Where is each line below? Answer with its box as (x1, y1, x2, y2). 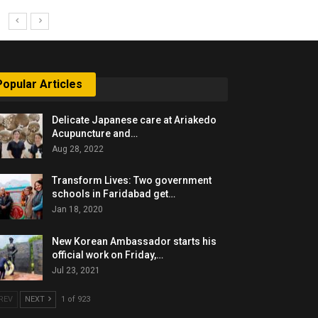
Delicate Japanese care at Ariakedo (52, 114, 217, 126)
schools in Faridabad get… (52, 188, 176, 200)
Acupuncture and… (52, 127, 138, 139)
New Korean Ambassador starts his (52, 235, 217, 247)
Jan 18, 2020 (52, 204, 104, 215)
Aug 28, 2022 (52, 143, 104, 154)
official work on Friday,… (52, 248, 164, 261)
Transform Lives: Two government (52, 175, 212, 187)
